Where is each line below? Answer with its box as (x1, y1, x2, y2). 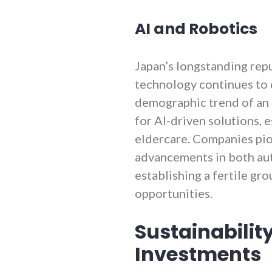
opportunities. (135, 185, 212, 200)
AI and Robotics (135, 18, 257, 39)
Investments (135, 240, 261, 268)
